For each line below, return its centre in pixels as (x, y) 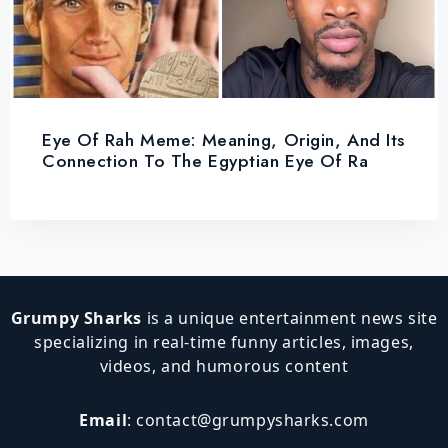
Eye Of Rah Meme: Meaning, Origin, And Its (223, 139)
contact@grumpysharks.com (252, 420)
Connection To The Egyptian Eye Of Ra (205, 160)
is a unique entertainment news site (290, 318)
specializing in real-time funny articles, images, (224, 342)
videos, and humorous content (224, 366)
